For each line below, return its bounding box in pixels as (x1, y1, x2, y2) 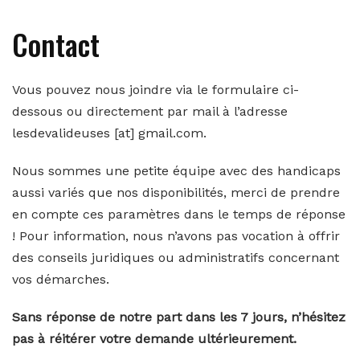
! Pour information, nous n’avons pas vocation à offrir (12, 228, 340, 243)
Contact (12, 22, 100, 65)
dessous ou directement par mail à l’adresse (12, 104, 288, 119)
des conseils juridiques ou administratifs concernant (12, 250, 339, 265)
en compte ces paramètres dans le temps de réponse (12, 207, 346, 222)
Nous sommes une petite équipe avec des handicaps (12, 163, 341, 178)
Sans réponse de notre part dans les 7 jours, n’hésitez (12, 309, 346, 325)
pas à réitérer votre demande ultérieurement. (12, 331, 301, 346)
